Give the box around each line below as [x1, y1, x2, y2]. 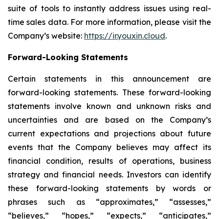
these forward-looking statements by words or [8, 183, 211, 193]
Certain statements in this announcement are [8, 74, 211, 84]
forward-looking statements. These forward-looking [8, 88, 211, 97]
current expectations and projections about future [8, 129, 211, 138]
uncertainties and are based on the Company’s [8, 115, 211, 125]
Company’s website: [8, 31, 84, 41]
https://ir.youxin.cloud [84, 31, 165, 41]
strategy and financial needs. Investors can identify [8, 170, 211, 179]
